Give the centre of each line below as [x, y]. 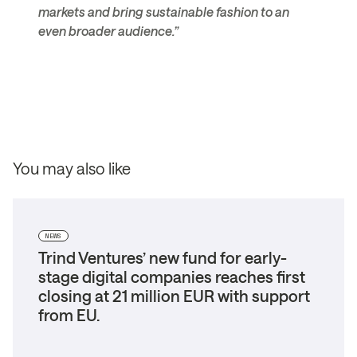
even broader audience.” [108, 30]
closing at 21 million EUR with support [174, 295]
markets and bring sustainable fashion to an [164, 11]
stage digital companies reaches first [172, 276]
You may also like [72, 168]
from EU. [69, 314]
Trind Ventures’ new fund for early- [163, 257]
